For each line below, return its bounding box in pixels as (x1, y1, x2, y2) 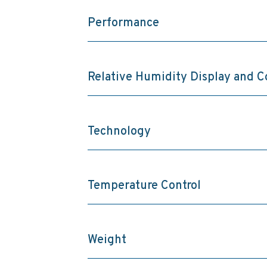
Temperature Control (87, 178, 201, 194)
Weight (87, 232, 126, 249)
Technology (87, 124, 151, 140)
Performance (87, 15, 159, 32)
